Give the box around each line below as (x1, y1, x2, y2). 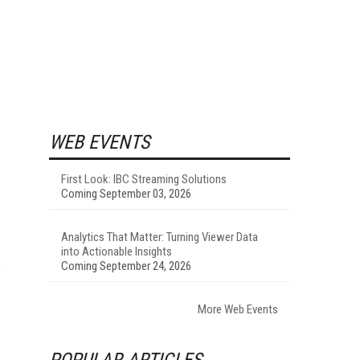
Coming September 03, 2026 (61, 186, 191, 201)
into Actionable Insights (61, 243, 172, 259)
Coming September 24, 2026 (61, 258, 191, 273)
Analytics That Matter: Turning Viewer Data (61, 229, 258, 244)
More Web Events (198, 301, 278, 317)
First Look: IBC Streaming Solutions (61, 171, 227, 186)
